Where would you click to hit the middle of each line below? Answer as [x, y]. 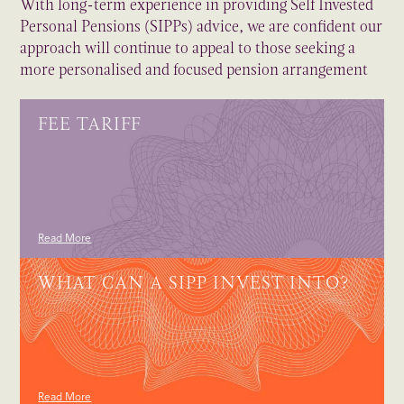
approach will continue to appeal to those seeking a [188, 48]
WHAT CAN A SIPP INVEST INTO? [194, 283]
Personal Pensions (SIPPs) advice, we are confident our [202, 27]
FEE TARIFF [90, 124]
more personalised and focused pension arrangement [194, 70]
